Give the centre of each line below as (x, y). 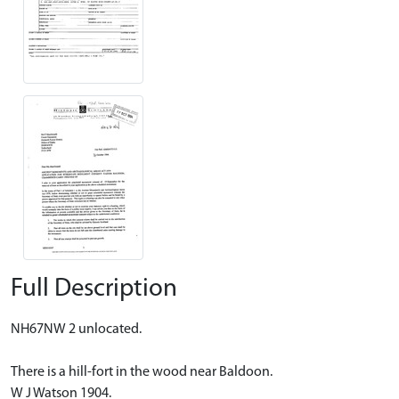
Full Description (94, 289)
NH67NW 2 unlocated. (76, 329)
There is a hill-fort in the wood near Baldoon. (142, 372)
